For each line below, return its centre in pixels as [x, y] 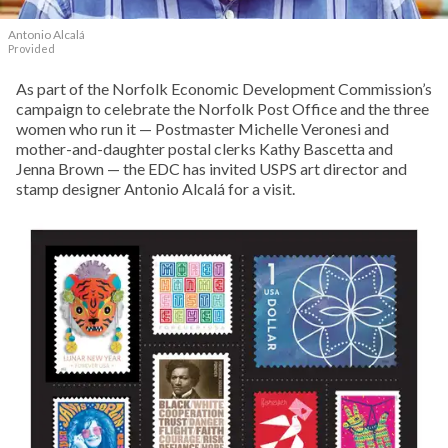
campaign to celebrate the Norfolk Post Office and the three [222, 108]
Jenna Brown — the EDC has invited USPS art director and [211, 168]
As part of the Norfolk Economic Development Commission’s [224, 88]
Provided [31, 48]
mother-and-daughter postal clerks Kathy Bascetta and [204, 148]
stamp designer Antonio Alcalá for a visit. [155, 188]
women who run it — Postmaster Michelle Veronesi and [202, 128]
